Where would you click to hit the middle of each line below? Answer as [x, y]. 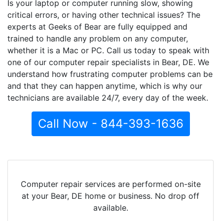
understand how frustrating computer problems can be [110, 74]
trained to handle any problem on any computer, [98, 38]
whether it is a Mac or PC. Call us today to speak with [108, 50]
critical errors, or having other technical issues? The [104, 15]
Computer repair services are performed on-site [110, 184]
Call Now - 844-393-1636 [110, 123]
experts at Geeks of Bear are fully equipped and [97, 26]
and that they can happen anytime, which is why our [105, 86]
